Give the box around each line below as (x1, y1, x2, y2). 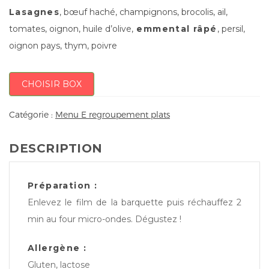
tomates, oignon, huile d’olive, (9, 23, 133, 34)
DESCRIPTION (9, 141, 103, 156)
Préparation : (28, 180, 98, 192)
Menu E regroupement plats (55, 109, 170, 120)
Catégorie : (9, 109, 55, 120)
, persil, (217, 23, 245, 34)
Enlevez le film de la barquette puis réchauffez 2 (28, 197, 241, 208)
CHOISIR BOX (22, 78, 82, 89)
